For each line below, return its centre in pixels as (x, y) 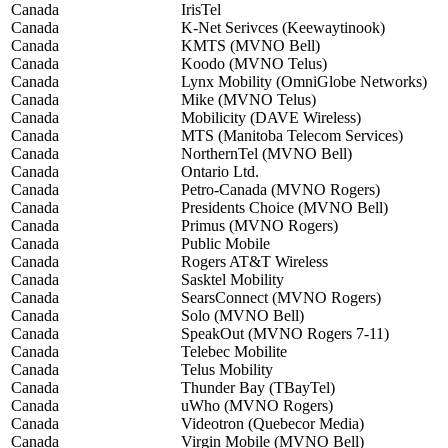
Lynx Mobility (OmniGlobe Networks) (304, 82)
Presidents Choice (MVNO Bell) (284, 208)
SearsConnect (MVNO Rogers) (281, 298)
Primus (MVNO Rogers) (259, 226)
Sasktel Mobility (232, 280)
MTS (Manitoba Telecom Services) (292, 136)
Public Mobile (225, 244)
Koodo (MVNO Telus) (254, 64)
